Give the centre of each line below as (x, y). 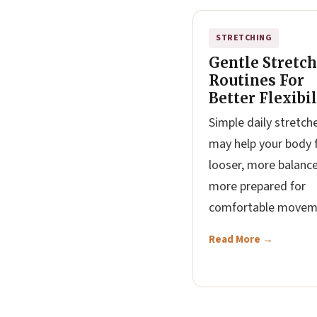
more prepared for (257, 186)
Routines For (257, 80)
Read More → (241, 240)
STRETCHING (244, 38)
